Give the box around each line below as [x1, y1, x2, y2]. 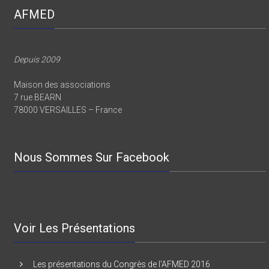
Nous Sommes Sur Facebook [14, 162, 170, 177]
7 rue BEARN [14, 104, 62, 115]
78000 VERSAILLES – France [14, 117, 122, 127]
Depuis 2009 [14, 67, 61, 77]
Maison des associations [14, 92, 111, 102]
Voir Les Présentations [14, 233, 136, 248]
